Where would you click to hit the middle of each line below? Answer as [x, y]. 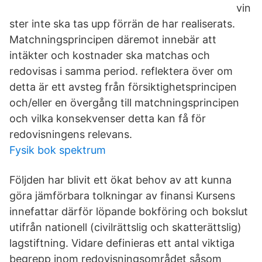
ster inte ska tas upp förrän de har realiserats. [122, 24]
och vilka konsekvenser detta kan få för [108, 118]
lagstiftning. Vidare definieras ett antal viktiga [122, 243]
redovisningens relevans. [71, 134]
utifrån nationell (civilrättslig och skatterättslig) [125, 227]
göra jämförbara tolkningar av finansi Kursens [122, 196]
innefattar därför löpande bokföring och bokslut [129, 211]
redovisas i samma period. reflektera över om [121, 71]
